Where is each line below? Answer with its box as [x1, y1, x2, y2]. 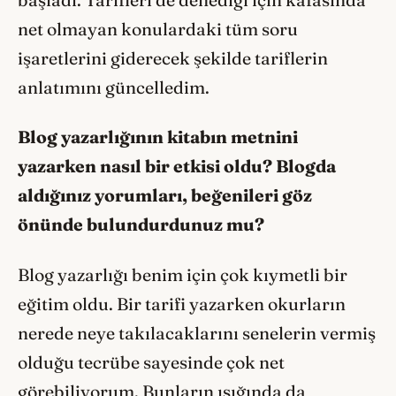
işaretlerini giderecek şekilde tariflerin [18, 47, 328, 69]
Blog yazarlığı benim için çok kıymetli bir [18, 263, 347, 286]
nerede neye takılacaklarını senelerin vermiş [18, 322, 376, 344]
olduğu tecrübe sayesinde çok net [18, 351, 285, 373]
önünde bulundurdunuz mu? [18, 214, 264, 236]
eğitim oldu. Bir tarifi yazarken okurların [18, 293, 346, 315]
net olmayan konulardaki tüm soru [18, 18, 298, 40]
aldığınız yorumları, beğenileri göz [18, 185, 312, 207]
